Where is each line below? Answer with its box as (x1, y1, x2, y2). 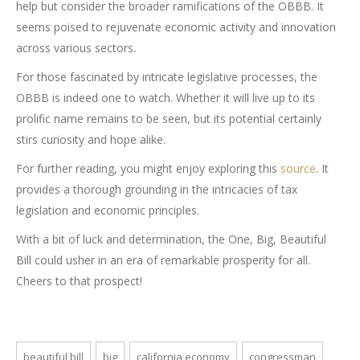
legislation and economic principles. (16, 202, 199, 219)
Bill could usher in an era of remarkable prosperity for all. (16, 252, 310, 268)
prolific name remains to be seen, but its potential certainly (16, 111, 321, 127)
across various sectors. (16, 40, 136, 56)
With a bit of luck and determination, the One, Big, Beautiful (16, 231, 326, 247)
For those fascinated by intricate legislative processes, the (16, 69, 317, 85)
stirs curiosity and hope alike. (16, 132, 166, 148)
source (280, 161, 316, 177)
